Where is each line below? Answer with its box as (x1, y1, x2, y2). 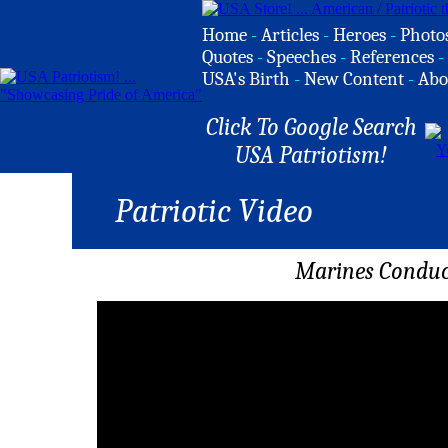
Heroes (333, 24, 386, 46)
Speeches (267, 46, 336, 68)
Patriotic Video (114, 192, 313, 230)
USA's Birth (202, 68, 290, 90)
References (350, 46, 434, 68)
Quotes (202, 46, 253, 68)
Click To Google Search (205, 113, 417, 141)
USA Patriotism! (235, 141, 387, 169)
